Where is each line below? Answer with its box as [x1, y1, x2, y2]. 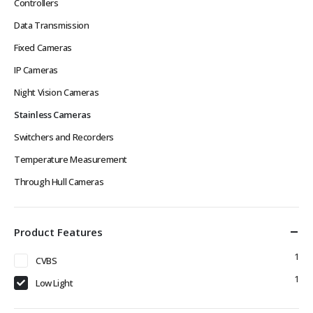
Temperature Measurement [14, 152, 128, 166]
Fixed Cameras [14, 41, 72, 54]
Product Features [14, 224, 103, 239]
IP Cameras [14, 63, 59, 76]
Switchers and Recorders [14, 130, 115, 143]
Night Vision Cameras [14, 85, 99, 99]
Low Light [36, 276, 73, 289]
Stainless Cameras [14, 108, 91, 121]
